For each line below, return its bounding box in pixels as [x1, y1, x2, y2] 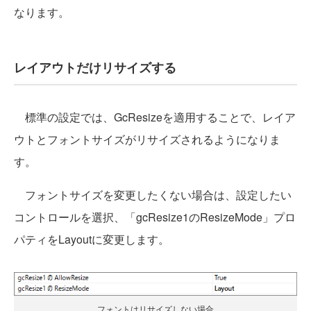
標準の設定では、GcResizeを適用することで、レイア [14, 109, 296, 126]
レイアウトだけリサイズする [14, 58, 176, 77]
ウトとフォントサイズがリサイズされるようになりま [14, 131, 280, 148]
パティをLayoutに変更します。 [14, 231, 169, 248]
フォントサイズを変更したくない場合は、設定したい [14, 187, 292, 203]
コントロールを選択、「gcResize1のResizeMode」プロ [14, 209, 296, 226]
